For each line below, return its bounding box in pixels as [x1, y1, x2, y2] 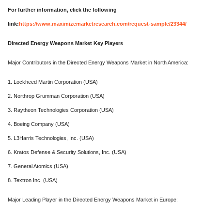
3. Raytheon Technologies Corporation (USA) [8, 107, 114, 113]
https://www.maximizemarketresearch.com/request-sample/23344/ [19, 21, 186, 27]
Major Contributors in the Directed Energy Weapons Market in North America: [8, 60, 188, 66]
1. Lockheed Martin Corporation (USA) [8, 79, 98, 85]
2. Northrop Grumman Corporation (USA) [8, 93, 105, 99]
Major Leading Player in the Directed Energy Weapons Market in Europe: [8, 197, 178, 203]
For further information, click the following [8, 7, 117, 13]
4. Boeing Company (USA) [8, 121, 70, 127]
